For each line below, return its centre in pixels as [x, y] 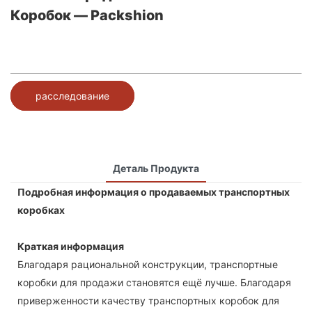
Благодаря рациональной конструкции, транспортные [148, 264]
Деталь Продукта [156, 168]
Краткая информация [71, 246]
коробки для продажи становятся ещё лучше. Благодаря [154, 282]
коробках [41, 210]
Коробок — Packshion [87, 15]
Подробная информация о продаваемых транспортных [154, 192]
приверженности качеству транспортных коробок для [148, 300]
